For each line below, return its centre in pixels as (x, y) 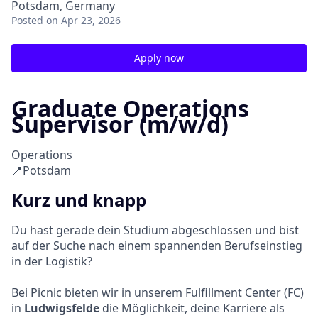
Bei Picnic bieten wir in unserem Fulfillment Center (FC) (158, 293)
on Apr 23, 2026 (83, 20)
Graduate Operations (130, 108)
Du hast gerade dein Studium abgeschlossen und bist (155, 230)
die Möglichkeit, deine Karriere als (192, 308)
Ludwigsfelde (62, 308)
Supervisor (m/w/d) (120, 124)
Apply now (159, 58)
